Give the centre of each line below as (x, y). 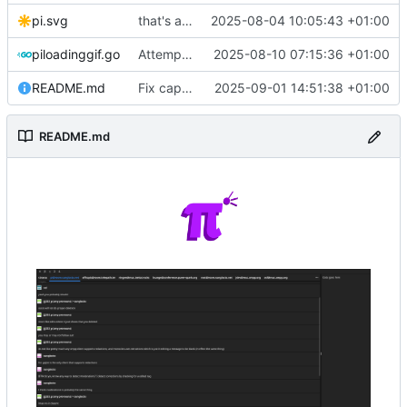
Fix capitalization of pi (187, 88)
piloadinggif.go (76, 55)
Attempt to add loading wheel (187, 55)
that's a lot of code (187, 21)
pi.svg (50, 21)
